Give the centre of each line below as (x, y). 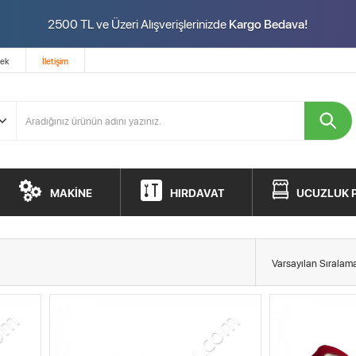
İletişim (55, 61)
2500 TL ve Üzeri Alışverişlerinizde (138, 23)
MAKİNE (71, 192)
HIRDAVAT (197, 192)
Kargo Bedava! (269, 23)
